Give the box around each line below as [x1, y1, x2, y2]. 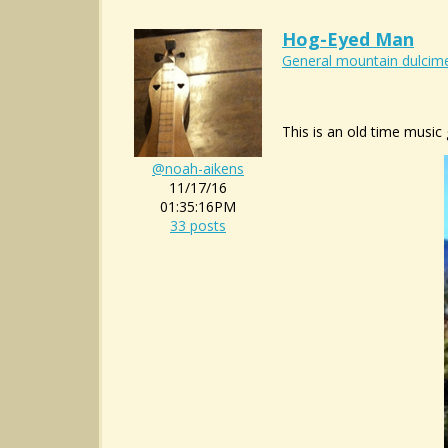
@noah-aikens [152, 159, 244, 178]
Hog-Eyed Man [282, 27, 414, 51]
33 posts [170, 216, 226, 235]
